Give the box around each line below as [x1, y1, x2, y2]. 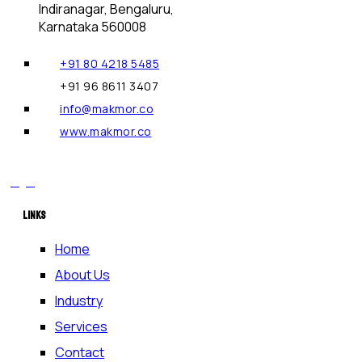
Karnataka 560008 [39, 18, 146, 36]
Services [55, 318, 107, 336]
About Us [55, 266, 110, 284]
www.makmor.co [60, 124, 152, 140]
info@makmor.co [60, 101, 154, 117]
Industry [55, 292, 103, 310]
